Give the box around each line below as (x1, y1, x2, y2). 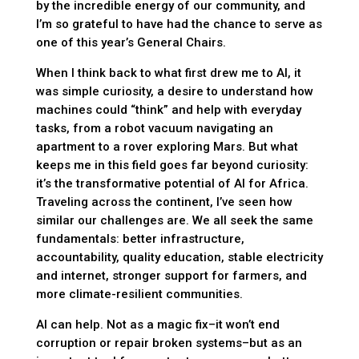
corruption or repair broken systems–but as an (35, 335, 302, 350)
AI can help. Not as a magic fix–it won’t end (35, 317, 280, 332)
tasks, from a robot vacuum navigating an (35, 120, 273, 135)
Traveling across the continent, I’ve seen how (35, 194, 292, 209)
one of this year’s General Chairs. (35, 34, 229, 50)
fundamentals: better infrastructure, (35, 231, 244, 246)
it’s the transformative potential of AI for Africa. (35, 175, 309, 191)
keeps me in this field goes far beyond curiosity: (35, 157, 309, 172)
